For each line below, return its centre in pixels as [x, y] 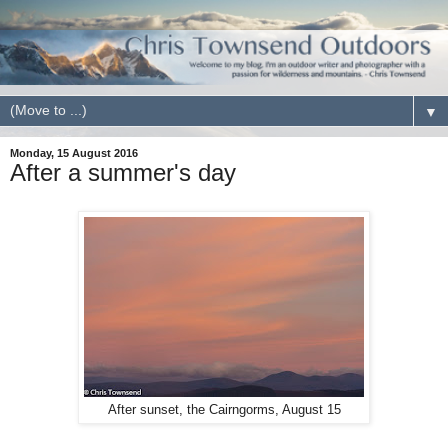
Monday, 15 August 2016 [74, 152]
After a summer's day [123, 172]
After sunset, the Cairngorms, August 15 [224, 409]
